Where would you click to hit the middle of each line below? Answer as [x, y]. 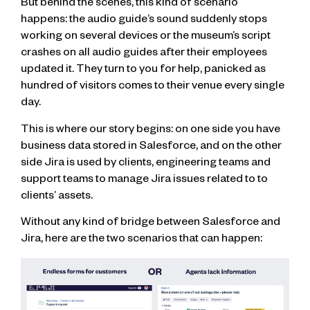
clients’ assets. [57, 197]
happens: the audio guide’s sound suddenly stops [144, 21]
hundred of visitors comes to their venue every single [153, 88]
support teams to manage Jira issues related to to [144, 180]
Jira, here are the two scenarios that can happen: [142, 240]
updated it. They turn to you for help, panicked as [143, 71]
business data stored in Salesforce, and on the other [151, 147]
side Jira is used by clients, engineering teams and [146, 164]
